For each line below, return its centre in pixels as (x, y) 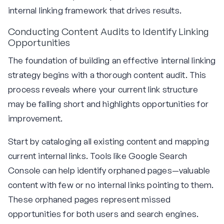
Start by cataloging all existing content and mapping (108, 141)
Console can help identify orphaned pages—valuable (109, 170)
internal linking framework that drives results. (95, 10)
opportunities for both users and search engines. (103, 213)
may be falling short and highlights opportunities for (108, 103)
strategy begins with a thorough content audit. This (107, 74)
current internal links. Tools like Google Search (98, 155)
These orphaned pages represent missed (89, 199)
